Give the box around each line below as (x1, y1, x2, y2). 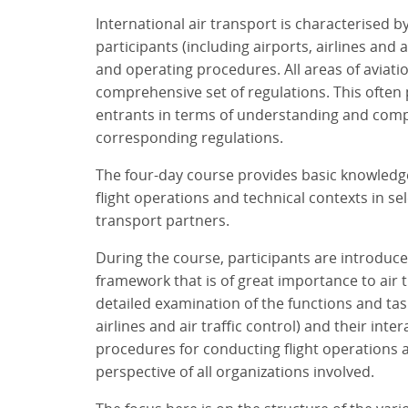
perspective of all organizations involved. (95, 363, 374, 381)
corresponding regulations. (95, 129, 283, 147)
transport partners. (95, 212, 229, 229)
